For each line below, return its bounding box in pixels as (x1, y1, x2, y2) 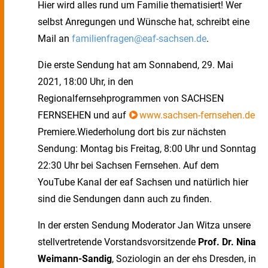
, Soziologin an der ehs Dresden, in (112, 253, 256, 264)
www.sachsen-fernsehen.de (139, 109, 255, 121)
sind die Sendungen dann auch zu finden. (38, 193, 212, 205)
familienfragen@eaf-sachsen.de (72, 33, 206, 44)
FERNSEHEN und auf (38, 109, 129, 121)
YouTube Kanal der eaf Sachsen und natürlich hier (38, 176, 248, 188)
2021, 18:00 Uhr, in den (38, 76, 133, 87)
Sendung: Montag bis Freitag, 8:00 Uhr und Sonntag (38, 143, 256, 154)
